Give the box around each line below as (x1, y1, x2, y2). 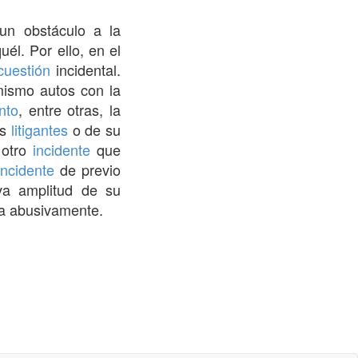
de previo (54, 158, 121, 180)
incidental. (50, 58, 121, 80)
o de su (68, 118, 121, 140)
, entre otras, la (18, 98, 121, 120)
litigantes (11, 118, 69, 140)
